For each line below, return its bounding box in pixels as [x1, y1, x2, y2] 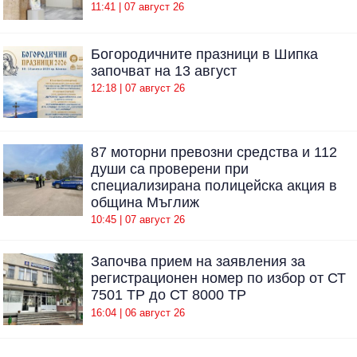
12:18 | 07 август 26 [91, 82, 185, 95]
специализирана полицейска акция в [91, 177, 337, 194]
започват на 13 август [91, 62, 237, 79]
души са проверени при [91, 160, 249, 177]
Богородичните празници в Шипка [91, 45, 318, 62]
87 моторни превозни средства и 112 [91, 143, 337, 160]
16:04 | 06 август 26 [91, 306, 185, 319]
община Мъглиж [91, 194, 199, 210]
